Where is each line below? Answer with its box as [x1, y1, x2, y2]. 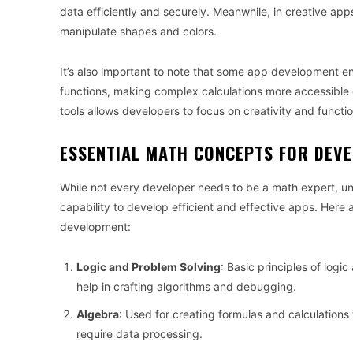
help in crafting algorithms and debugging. [76, 280, 296, 294]
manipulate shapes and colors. [60, 24, 217, 39]
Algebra [76, 307, 119, 321]
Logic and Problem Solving [76, 260, 221, 274]
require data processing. [76, 327, 203, 341]
